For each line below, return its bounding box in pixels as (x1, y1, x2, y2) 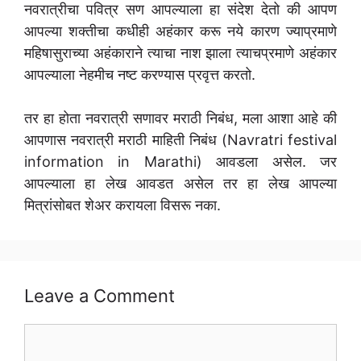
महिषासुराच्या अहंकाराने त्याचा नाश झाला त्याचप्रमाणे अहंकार (24, 44, 337, 62)
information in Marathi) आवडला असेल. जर (24, 153, 337, 171)
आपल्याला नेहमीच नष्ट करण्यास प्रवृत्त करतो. (24, 66, 255, 84)
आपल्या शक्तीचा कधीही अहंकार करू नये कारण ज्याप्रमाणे (24, 23, 337, 40)
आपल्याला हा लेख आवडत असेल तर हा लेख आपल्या (24, 175, 337, 193)
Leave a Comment (24, 285, 175, 307)
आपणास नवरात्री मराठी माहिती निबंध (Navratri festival (24, 131, 337, 149)
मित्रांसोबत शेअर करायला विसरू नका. (24, 197, 221, 214)
